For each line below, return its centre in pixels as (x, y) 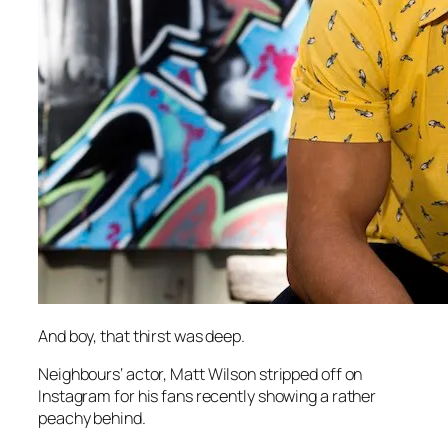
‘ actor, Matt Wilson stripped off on (241, 374)
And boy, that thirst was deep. (141, 335)
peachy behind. (92, 418)
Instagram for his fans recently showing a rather (207, 396)
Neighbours (79, 374)
